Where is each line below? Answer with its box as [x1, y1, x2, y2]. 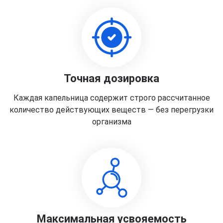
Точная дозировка [64, 72, 159, 85]
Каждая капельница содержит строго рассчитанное [13, 93, 210, 103]
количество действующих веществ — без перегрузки [9, 105, 214, 114]
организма [92, 117, 131, 126]
